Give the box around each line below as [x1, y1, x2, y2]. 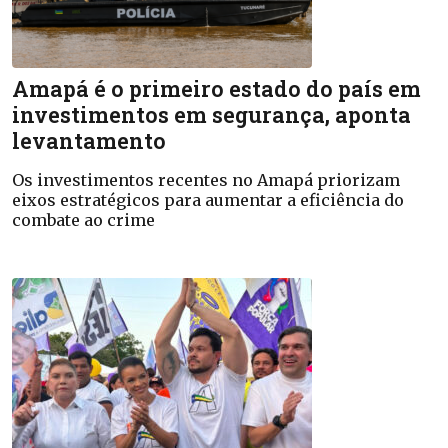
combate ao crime [12, 210, 155, 230]
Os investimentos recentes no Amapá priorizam [12, 170, 400, 190]
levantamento [12, 126, 166, 155]
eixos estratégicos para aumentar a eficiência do [12, 190, 404, 210]
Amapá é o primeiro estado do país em [12, 74, 421, 103]
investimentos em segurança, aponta [12, 100, 411, 129]
